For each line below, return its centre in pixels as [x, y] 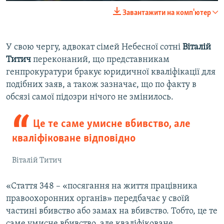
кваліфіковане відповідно [74, 139]
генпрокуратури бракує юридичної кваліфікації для [111, 72]
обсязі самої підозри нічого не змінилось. [90, 97]
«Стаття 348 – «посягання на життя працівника [102, 186]
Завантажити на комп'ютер [167, 13]
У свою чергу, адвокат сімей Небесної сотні [94, 47]
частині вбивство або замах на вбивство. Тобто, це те [112, 211]
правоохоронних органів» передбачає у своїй [98, 199]
